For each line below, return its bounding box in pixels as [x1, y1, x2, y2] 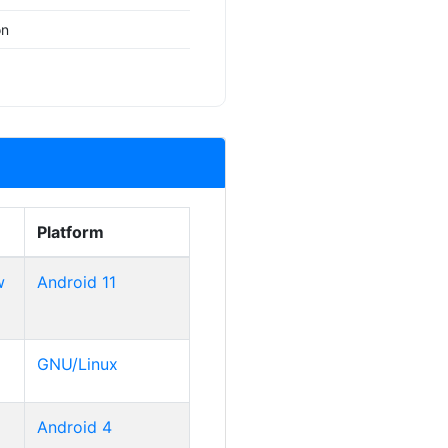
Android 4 [37, 417, 112, 437]
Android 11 [37, 272, 116, 292]
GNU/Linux [37, 354, 118, 374]
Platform [37, 222, 104, 242]
